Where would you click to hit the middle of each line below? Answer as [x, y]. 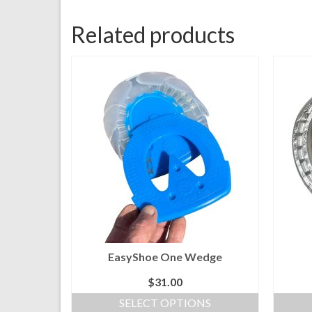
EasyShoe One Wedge [165, 256]
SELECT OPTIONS [165, 302]
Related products [153, 34]
